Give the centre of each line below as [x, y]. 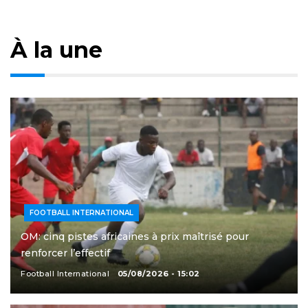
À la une [56, 50]
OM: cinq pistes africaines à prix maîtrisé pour [135, 237]
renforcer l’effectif [65, 253]
